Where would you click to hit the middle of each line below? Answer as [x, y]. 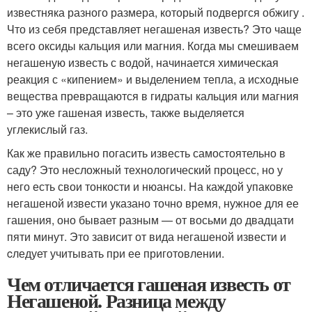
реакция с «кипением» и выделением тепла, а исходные [153, 79]
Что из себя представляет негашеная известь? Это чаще [154, 29]
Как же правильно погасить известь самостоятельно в [146, 153]
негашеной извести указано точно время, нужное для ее [153, 203]
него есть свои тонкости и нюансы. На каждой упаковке [150, 187]
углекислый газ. [47, 130]
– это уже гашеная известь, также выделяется [126, 113]
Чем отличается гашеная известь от [149, 284]
